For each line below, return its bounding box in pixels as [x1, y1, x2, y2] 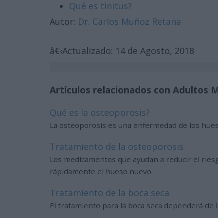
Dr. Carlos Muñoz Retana [78, 16, 181, 27]
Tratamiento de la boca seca [50, 187, 169, 199]
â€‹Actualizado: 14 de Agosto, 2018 [50, 45, 194, 56]
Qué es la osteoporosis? [50, 107, 150, 118]
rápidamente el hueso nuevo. [50, 166, 153, 176]
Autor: [50, 16, 78, 27]
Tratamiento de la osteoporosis [50, 141, 183, 152]
